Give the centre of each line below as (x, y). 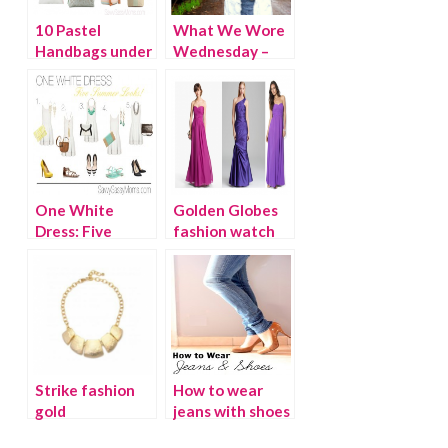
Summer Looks (87, 251)
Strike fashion (84, 389)
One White (74, 209)
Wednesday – (220, 50)
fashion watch (223, 230)
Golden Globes (225, 209)
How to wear (217, 389)
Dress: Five (73, 230)
